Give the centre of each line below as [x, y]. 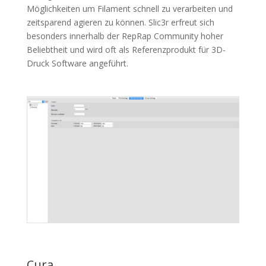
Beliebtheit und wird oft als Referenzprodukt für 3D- [126, 50]
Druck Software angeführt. [77, 63]
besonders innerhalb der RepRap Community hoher [125, 36]
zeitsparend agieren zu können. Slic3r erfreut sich [120, 22]
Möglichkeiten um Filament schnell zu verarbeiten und [129, 9]
